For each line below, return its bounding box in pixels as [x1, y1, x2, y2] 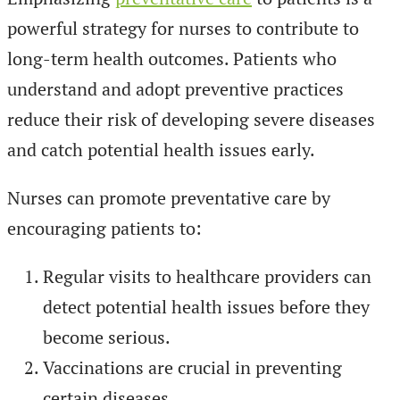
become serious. [43, 324, 171, 349]
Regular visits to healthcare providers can [43, 263, 371, 288]
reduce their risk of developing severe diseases [7, 106, 375, 131]
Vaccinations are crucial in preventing [43, 354, 342, 379]
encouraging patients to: [7, 215, 202, 240]
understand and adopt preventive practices [7, 76, 344, 101]
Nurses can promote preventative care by [7, 185, 330, 210]
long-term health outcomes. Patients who [7, 46, 337, 71]
